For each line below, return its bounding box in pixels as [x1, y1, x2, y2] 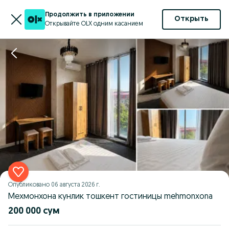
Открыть [174, 15, 209, 23]
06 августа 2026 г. [51, 182, 100, 188]
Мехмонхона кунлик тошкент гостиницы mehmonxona [8, 193, 213, 201]
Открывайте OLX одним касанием [45, 20, 143, 27]
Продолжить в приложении [45, 11, 134, 18]
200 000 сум [8, 207, 59, 216]
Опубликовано [8, 182, 51, 188]
